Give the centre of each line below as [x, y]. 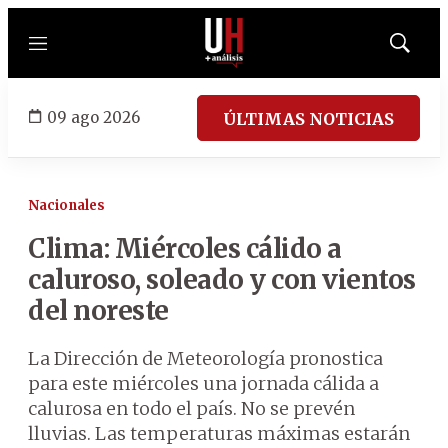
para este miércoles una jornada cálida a [203, 383]
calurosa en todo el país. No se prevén [191, 408]
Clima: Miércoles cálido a [185, 248]
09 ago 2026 [93, 117]
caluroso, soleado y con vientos [222, 279]
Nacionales [66, 205]
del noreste [98, 310]
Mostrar [420, 49]
